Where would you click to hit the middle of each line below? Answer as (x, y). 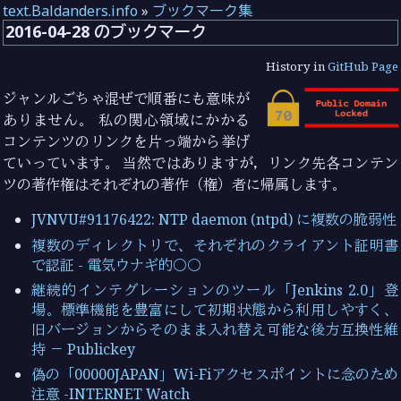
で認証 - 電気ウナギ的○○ (117, 264)
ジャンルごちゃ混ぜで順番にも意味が (126, 99)
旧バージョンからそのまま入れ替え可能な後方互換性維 (215, 329)
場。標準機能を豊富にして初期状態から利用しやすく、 (215, 309)
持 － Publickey (84, 349)
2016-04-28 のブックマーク (107, 32)
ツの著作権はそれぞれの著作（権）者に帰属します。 (175, 185)
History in (296, 67)
